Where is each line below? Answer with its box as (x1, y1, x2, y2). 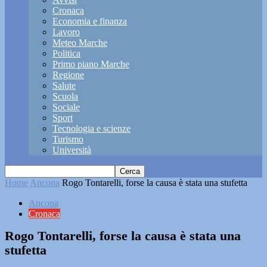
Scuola (52, 91, 78, 101)
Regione (52, 70, 84, 80)
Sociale (52, 102, 80, 112)
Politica (52, 48, 80, 58)
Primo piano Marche (52, 59, 129, 69)
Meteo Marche (52, 38, 107, 48)
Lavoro (52, 27, 80, 37)
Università (52, 145, 91, 155)
